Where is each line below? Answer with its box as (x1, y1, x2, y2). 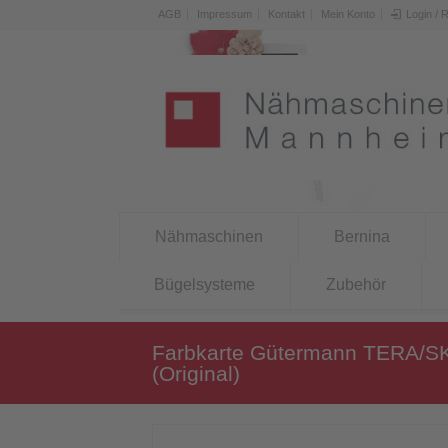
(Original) (152, 362, 240, 385)
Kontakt (268, 8, 305, 20)
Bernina (333, 228, 390, 245)
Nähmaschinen (154, 228, 263, 245)
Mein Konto (321, 8, 375, 20)
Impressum (197, 8, 252, 20)
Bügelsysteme (153, 276, 255, 293)
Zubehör (325, 276, 386, 293)
